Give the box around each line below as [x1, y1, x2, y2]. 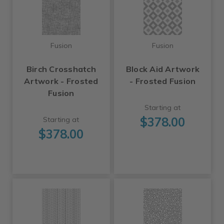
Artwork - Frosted [24, 76, 98, 86]
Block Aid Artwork [125, 64, 200, 74]
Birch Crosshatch [26, 64, 96, 74]
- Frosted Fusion [129, 76, 196, 86]
